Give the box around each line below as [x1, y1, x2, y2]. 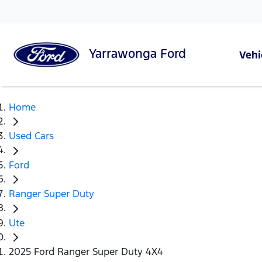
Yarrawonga [89, 46, 161, 62]
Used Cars [9, 129, 54, 143]
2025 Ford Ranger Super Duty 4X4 [9, 245, 163, 258]
